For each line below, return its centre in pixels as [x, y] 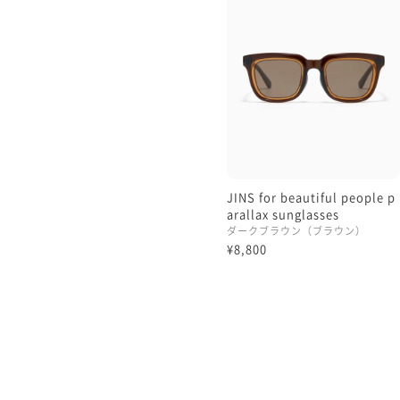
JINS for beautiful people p [311, 196]
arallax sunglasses [283, 213]
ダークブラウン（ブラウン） [296, 230]
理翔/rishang [267, 31]
